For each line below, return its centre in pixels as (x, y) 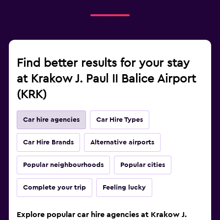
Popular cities (143, 165)
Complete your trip (55, 188)
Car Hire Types (120, 120)
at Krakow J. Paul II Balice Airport (106, 79)
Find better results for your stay (103, 64)
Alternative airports (122, 143)
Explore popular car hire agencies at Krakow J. (102, 215)
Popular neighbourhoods (63, 165)
